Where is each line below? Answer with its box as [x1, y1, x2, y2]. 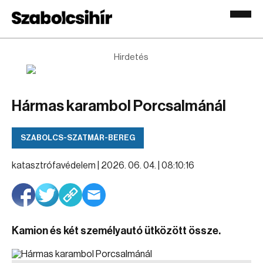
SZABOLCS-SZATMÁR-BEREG [21, 134, 135, 141]
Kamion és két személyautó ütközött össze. [12, 225, 221, 236]
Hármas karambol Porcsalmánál [12, 99, 226, 114]
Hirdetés [114, 53, 149, 62]
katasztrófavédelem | [12, 161, 101, 170]
